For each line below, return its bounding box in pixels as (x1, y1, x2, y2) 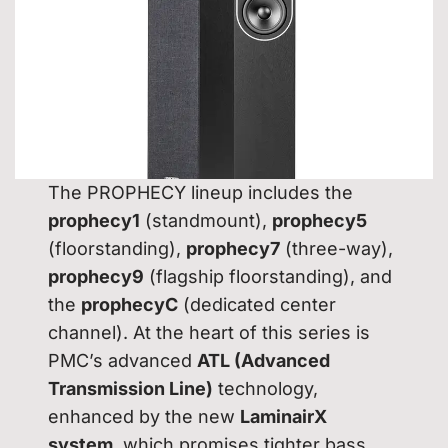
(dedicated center (178, 293, 337, 315)
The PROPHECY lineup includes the (48, 181, 354, 203)
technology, (213, 377, 319, 399)
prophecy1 (48, 209, 141, 231)
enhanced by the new (48, 405, 241, 427)
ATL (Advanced (197, 349, 331, 371)
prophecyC (81, 293, 179, 315)
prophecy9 (48, 265, 145, 287)
